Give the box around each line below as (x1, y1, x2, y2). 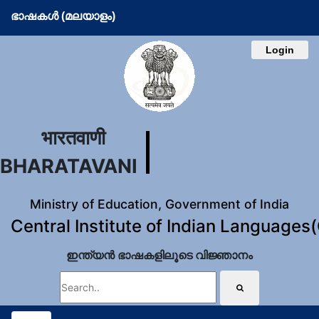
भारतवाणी (41, 126, 105, 150)
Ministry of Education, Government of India (30, 197, 289, 211)
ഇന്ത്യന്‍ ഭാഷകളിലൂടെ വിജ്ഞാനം (66, 248, 253, 262)
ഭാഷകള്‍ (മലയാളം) (11, 10, 115, 22)
